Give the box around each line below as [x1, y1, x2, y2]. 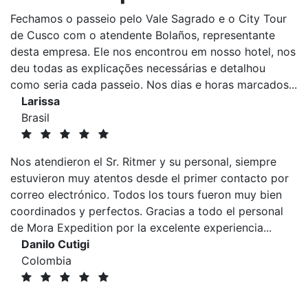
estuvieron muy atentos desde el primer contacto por [10, 171, 289, 185]
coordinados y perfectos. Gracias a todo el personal [10, 204, 283, 218]
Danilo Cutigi [21, 237, 89, 251]
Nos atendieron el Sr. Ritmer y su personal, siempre [10, 155, 276, 168]
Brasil [21, 111, 49, 124]
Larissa [21, 94, 60, 108]
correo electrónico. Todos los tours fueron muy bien [10, 188, 282, 201]
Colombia [21, 254, 71, 267]
